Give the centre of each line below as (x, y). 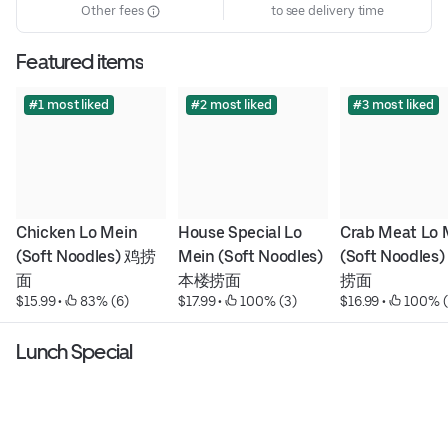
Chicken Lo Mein (77, 233)
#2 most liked (231, 105)
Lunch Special (74, 352)
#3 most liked (393, 105)
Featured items (79, 62)
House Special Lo (239, 233)
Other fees (114, 11)
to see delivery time (327, 11)
